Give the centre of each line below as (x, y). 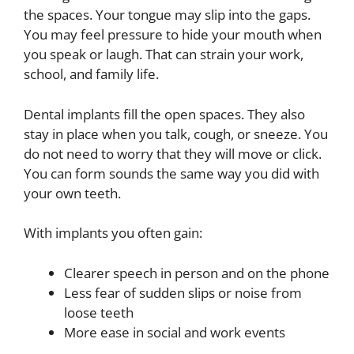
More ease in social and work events (175, 332)
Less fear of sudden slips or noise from (183, 292)
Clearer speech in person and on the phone (197, 273)
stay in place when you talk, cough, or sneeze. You (176, 134)
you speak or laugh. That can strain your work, (164, 54)
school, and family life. (91, 74)
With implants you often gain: (113, 233)
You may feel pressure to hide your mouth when (173, 34)
